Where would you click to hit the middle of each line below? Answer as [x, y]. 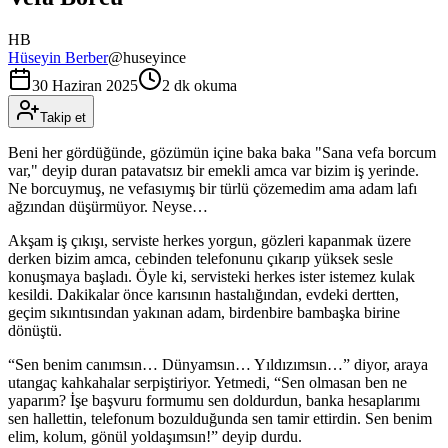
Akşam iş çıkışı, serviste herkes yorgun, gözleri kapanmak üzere [209, 240]
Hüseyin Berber [58, 57]
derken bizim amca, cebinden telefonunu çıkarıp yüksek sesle [200, 258]
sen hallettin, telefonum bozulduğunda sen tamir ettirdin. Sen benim [220, 418]
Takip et [63, 117]
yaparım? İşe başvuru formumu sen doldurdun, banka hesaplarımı [214, 400]
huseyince [154, 57]
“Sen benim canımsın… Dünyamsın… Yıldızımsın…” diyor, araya [218, 364]
